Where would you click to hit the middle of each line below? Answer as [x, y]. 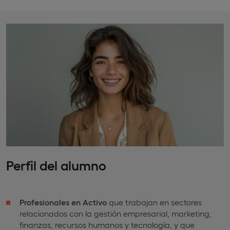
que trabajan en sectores [154, 202]
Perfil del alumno [56, 164]
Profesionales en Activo [63, 202]
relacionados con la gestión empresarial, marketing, [116, 213]
